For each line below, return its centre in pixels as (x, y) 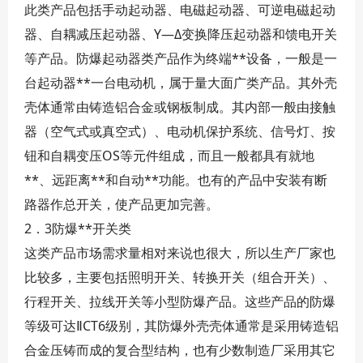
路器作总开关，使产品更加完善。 (122, 204)
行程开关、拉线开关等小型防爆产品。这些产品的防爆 (180, 301)
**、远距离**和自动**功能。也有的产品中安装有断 (176, 180)
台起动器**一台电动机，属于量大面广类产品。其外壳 (181, 83)
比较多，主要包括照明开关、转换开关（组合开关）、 (180, 277)
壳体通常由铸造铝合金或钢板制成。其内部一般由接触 (180, 107)
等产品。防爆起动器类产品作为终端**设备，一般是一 (181, 58)
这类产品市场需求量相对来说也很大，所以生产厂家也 (180, 253)
